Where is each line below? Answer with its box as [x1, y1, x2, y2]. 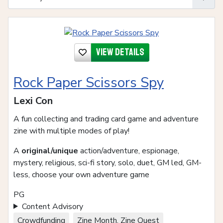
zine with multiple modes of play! [13, 125, 129, 136]
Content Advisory [21, 201, 83, 212]
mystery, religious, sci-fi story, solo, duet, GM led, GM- [13, 157, 202, 168]
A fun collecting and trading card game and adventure [13, 113, 199, 124]
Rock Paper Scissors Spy [13, 73, 164, 92]
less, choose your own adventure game [13, 169, 149, 180]
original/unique [21, 145, 78, 156]
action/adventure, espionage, [78, 145, 179, 156]
